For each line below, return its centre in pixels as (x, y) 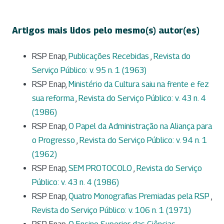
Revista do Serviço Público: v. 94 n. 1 (143, 140)
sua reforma (54, 98)
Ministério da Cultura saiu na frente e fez (139, 84)
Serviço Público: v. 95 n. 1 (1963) (89, 70)
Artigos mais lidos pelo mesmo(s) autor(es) (106, 30)
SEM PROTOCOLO (101, 168)
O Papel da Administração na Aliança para (140, 126)
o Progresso (54, 140)
